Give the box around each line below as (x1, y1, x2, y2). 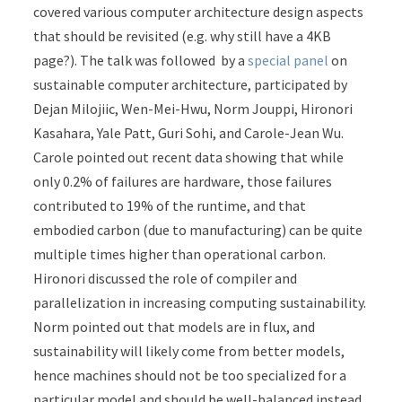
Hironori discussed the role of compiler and (33, 268, 298, 287)
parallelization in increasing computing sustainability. (33, 293, 367, 311)
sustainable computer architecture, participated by (33, 74, 348, 93)
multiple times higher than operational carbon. (33, 244, 327, 263)
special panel (248, 50, 329, 69)
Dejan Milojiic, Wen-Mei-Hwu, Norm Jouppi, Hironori (33, 99, 354, 118)
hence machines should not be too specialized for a (33, 365, 347, 384)
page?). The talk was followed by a (33, 50, 249, 69)
